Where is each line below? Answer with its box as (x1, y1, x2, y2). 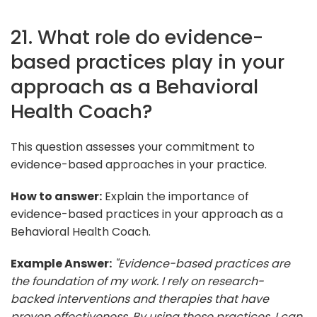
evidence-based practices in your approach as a (11, 205, 283, 222)
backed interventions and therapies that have (11, 290, 269, 307)
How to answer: (11, 188, 102, 204)
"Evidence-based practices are (115, 255, 290, 272)
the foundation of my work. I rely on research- (11, 272, 264, 289)
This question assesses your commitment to (11, 138, 255, 155)
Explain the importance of (102, 188, 249, 204)
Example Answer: (11, 255, 112, 272)
